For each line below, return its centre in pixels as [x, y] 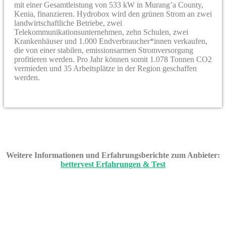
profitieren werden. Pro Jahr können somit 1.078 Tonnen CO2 [113, 59]
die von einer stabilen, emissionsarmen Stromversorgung [104, 50]
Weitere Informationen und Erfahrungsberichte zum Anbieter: [113, 155]
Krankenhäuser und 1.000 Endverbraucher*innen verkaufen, [111, 41]
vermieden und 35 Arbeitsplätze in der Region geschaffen [105, 68]
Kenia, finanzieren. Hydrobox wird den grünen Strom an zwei [113, 14]
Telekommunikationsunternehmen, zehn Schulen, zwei [101, 32]
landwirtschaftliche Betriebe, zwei [68, 23]
